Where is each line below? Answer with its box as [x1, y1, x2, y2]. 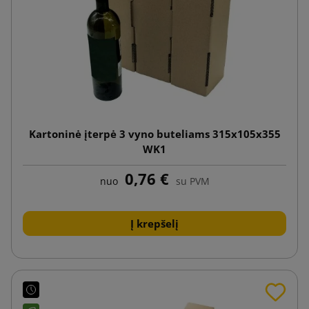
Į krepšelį [130, 216, 179, 230]
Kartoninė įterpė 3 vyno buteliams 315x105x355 [28, 126, 281, 141]
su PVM [175, 174, 210, 188]
